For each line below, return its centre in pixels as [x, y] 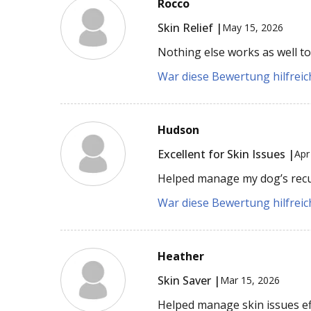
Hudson [179, 129]
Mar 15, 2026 [250, 280]
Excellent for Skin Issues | [226, 154]
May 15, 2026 [253, 28]
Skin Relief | [190, 27]
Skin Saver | [189, 280]
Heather [181, 256]
